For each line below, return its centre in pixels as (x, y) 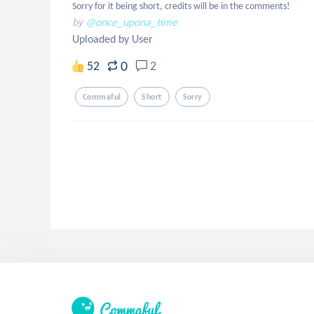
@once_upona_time (131, 22)
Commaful (102, 97)
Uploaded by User (112, 39)
